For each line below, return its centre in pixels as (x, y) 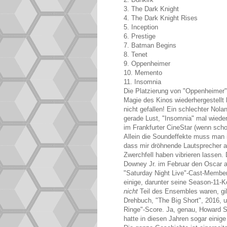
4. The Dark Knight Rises (161, 18)
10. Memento (143, 73)
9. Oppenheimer (147, 64)
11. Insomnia (142, 82)
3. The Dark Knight (151, 9)
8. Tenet (136, 55)
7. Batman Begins (150, 46)
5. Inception (141, 27)
